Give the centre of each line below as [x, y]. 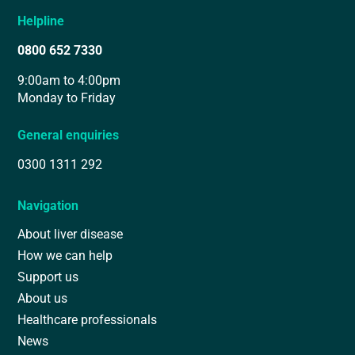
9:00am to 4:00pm [69, 80]
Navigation [48, 205]
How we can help [65, 255]
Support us [48, 277]
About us [43, 298]
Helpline [41, 21]
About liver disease [71, 234]
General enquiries [69, 135]
